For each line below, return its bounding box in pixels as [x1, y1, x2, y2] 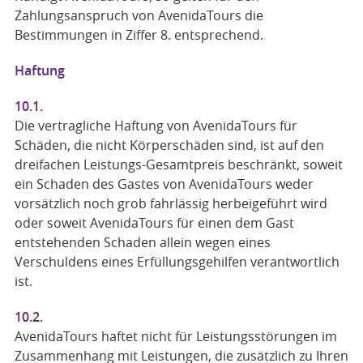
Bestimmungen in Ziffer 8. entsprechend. [14, 26, 263, 44]
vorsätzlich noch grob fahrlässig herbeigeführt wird [14, 194, 327, 212]
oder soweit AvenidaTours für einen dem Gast [14, 214, 294, 232]
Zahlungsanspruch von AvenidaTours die [14, 6, 263, 24]
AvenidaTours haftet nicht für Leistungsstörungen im [14, 327, 337, 345]
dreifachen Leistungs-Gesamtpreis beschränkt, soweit [14, 156, 343, 173]
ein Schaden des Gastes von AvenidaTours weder [14, 175, 314, 193]
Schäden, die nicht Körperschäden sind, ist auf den [14, 136, 324, 154]
